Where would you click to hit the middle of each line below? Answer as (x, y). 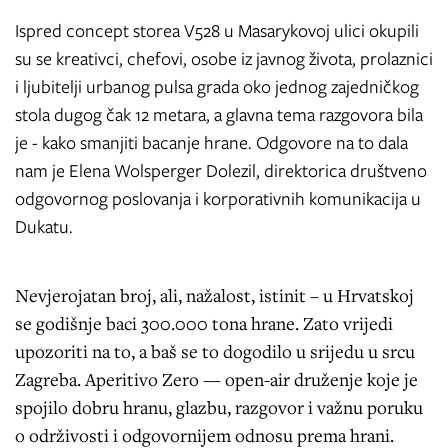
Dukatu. (44, 226)
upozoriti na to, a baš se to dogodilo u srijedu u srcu (215, 350)
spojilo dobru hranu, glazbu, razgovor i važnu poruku (219, 406)
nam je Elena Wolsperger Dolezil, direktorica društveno (221, 170)
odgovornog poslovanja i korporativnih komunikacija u (218, 198)
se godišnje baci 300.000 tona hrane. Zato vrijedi (204, 322)
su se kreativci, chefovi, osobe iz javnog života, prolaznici (224, 58)
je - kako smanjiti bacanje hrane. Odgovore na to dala (211, 142)
